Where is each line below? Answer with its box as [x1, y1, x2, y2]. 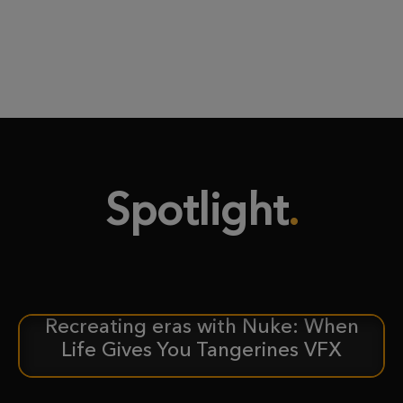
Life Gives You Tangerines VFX [61, 336, 342, 362]
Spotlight [104, 183, 288, 236]
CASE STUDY [34, 327, 140, 349]
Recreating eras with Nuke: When [44, 313, 359, 338]
